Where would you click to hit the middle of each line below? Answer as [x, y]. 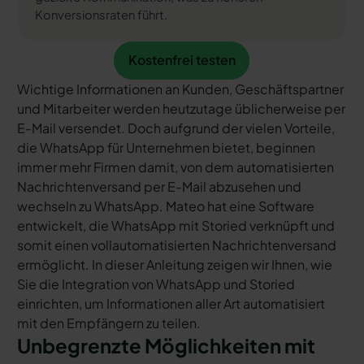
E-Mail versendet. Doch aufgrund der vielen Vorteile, [175, 128]
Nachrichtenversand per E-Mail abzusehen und [159, 186]
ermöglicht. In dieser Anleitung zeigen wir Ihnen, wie [174, 264]
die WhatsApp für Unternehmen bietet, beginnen [166, 147]
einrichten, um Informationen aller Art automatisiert [171, 303]
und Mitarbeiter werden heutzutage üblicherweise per [181, 108]
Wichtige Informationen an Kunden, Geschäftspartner [180, 89]
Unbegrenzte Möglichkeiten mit [166, 345]
